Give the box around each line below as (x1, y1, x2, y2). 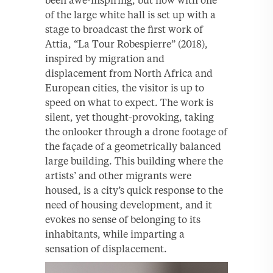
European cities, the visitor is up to (45, 82, 204, 94)
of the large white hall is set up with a (45, 9, 216, 21)
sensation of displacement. (45, 243, 167, 255)
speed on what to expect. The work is (45, 96, 213, 109)
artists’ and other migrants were (45, 169, 191, 182)
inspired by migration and (45, 52, 165, 65)
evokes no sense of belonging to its (45, 213, 200, 226)
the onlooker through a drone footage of (45, 126, 227, 138)
